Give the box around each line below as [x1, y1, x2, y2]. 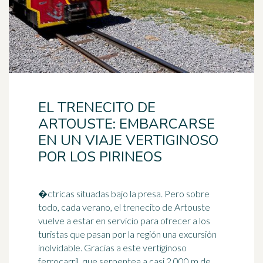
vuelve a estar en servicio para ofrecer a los [38, 215, 210, 226]
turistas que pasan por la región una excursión [38, 228, 217, 240]
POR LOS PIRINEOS [38, 147, 162, 166]
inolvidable [38, 242, 80, 253]
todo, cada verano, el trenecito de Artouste [38, 201, 210, 213]
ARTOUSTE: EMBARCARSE [38, 114, 215, 133]
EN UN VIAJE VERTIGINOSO [38, 131, 218, 150]
